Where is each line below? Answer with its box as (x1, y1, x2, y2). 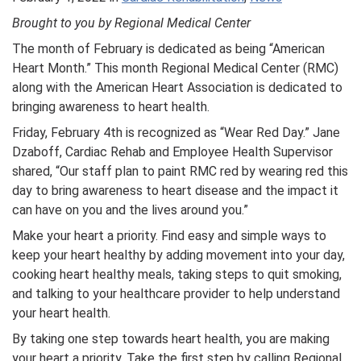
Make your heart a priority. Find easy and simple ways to (12, 228, 326, 243)
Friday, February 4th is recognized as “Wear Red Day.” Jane (12, 125, 340, 140)
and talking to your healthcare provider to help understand (12, 286, 340, 301)
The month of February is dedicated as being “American (12, 41, 325, 56)
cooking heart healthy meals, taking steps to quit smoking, (12, 267, 342, 282)
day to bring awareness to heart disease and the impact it (12, 183, 338, 198)
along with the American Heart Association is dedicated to (12, 80, 342, 95)
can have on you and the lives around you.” (12, 202, 251, 218)
